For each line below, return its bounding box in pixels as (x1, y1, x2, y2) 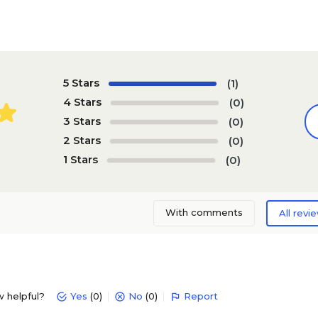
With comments (165, 206, 243, 218)
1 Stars (62, 152, 98, 166)
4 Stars (62, 94, 102, 109)
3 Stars (62, 114, 101, 128)
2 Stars (62, 133, 101, 147)
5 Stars (62, 75, 99, 89)
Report (184, 290, 218, 302)
